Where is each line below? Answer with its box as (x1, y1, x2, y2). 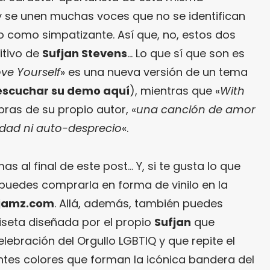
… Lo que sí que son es (127, 46, 245, 61)
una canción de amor (136, 102, 256, 118)
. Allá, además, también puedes (54, 196, 223, 212)
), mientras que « (130, 83, 220, 99)
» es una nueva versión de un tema (60, 64, 248, 80)
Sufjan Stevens (42, 46, 127, 61)
